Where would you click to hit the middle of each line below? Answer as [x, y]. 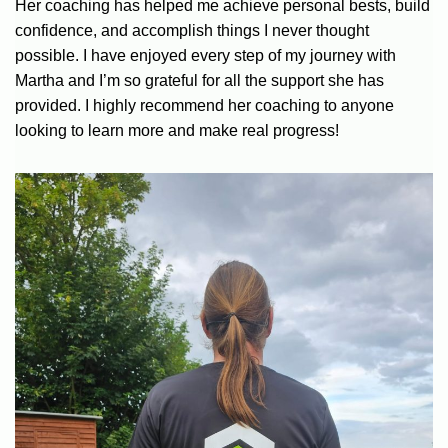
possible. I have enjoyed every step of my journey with [205, 55]
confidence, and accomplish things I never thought [192, 30]
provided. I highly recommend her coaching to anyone [204, 105]
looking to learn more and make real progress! [177, 130]
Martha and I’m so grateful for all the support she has [199, 80]
